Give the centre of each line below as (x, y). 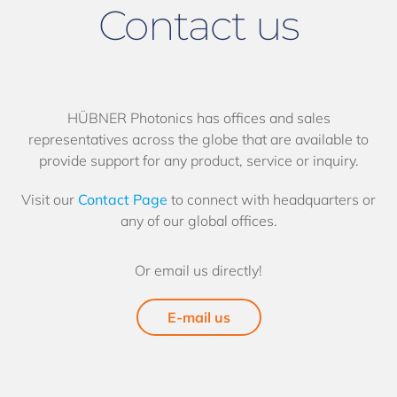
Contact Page (123, 200)
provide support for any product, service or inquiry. (198, 161)
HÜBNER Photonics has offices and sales (198, 118)
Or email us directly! (198, 271)
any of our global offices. (198, 221)
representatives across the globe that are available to (198, 140)
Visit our (50, 200)
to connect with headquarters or (272, 200)
